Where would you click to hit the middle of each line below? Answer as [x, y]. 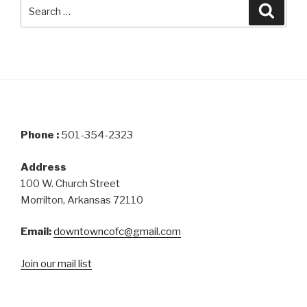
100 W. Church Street [70, 183]
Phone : [41, 135]
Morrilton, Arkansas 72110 [82, 200]
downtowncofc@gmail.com [117, 232]
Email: [36, 232]
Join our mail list [56, 263]
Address [44, 167]
